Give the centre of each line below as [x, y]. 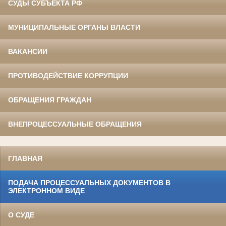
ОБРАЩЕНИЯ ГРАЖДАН [50, 100]
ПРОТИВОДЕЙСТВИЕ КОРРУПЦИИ [68, 76]
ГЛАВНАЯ [25, 159]
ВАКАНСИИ [28, 52]
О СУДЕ [21, 215]
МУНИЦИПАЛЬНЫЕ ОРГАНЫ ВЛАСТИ [74, 27]
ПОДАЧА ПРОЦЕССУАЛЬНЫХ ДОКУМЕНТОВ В [89, 183]
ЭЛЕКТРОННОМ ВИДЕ [46, 191]
